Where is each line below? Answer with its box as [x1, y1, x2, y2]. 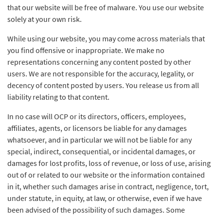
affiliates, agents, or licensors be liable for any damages [7, 123, 187, 133]
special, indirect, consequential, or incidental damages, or [7, 146, 196, 156]
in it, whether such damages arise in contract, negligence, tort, [7, 182, 209, 191]
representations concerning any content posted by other [7, 57, 191, 67]
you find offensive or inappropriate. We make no [7, 45, 164, 55]
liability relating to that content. [7, 92, 109, 102]
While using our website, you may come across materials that [7, 34, 205, 43]
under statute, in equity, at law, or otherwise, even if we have [7, 193, 202, 203]
